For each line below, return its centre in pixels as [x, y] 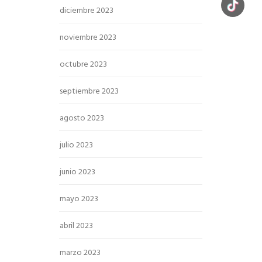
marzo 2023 [80, 253]
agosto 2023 [82, 118]
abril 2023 [76, 226]
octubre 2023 [83, 65]
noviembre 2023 [88, 38]
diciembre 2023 [87, 11]
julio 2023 [76, 145]
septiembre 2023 [89, 92]
